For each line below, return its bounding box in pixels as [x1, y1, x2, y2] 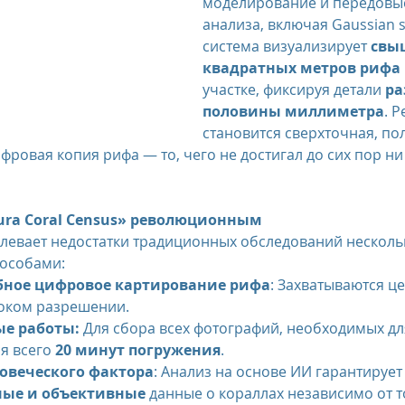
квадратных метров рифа [202, 58, 400, 78]
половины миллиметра [202, 101, 384, 121]
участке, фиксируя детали [202, 80, 385, 99]
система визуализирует [202, 36, 371, 56]
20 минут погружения [55, 340, 221, 360]
